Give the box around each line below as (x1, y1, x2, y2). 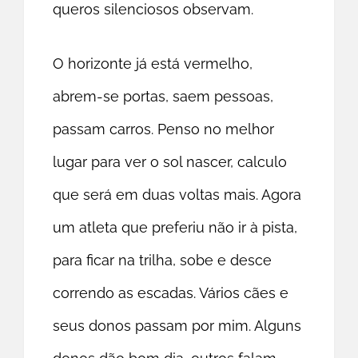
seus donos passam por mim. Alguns (53, 317, 302, 335)
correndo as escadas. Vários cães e (53, 284, 289, 302)
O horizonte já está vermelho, (53, 55, 253, 73)
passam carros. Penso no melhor (53, 121, 275, 138)
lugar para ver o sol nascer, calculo (53, 153, 288, 171)
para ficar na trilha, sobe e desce (53, 252, 272, 269)
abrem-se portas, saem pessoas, (53, 88, 274, 105)
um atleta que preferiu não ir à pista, (53, 219, 298, 237)
